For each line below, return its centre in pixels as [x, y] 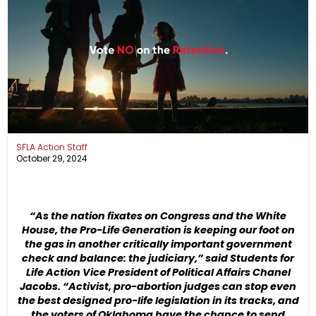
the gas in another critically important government [158, 244]
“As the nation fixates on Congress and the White [158, 215]
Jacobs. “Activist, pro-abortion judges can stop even [158, 286]
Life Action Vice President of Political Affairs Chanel [158, 272]
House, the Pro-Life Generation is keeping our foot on [158, 230]
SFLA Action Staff [52, 147]
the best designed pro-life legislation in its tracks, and [158, 300]
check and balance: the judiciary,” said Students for [158, 258]
